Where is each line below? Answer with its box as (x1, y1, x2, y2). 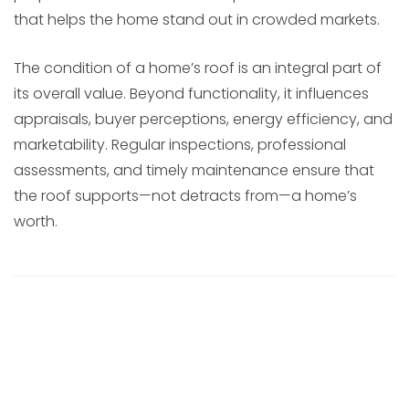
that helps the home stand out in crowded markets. (14, 9, 380, 31)
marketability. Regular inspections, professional (14, 134, 346, 156)
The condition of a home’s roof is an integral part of (14, 58, 382, 79)
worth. (14, 211, 58, 233)
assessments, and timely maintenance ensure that (14, 160, 374, 182)
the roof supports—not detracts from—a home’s (14, 185, 357, 207)
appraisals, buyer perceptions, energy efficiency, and (14, 109, 393, 131)
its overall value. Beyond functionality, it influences (14, 83, 369, 105)
